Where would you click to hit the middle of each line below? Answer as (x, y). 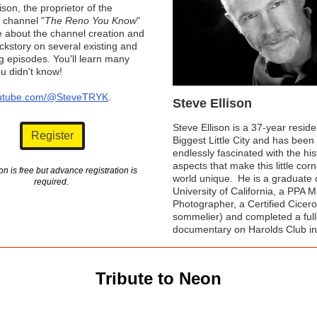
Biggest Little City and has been (243, 140)
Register (52, 136)
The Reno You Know (91, 21)
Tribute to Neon (158, 278)
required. (52, 182)
